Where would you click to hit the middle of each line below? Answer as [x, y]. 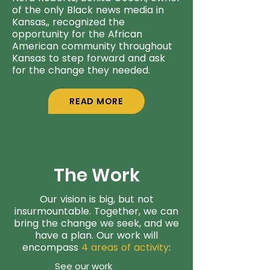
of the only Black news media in [88, 10]
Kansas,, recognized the [68, 22]
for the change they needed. [81, 70]
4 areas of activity [125, 247]
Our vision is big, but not [96, 199]
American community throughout [92, 46]
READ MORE [96, 101]
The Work [96, 175]
